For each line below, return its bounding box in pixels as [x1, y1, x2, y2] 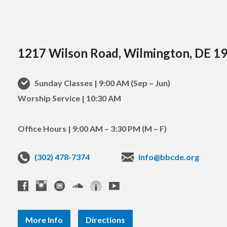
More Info [25, 215, 63, 225]
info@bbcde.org [138, 152, 199, 162]
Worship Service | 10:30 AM [17, 93, 121, 103]
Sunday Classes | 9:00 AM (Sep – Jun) [32, 78, 170, 88]
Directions [85, 215, 125, 225]
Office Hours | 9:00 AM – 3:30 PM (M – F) [17, 124, 167, 134]
